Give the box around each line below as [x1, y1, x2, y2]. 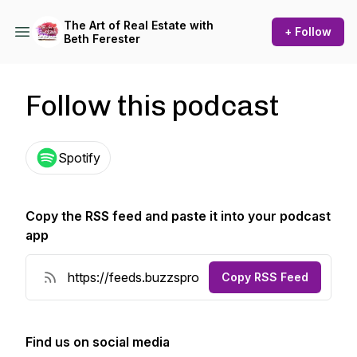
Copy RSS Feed [222, 270, 308, 284]
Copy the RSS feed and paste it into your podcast [25, 208, 331, 224]
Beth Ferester [64, 32, 140, 45]
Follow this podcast [25, 88, 279, 123]
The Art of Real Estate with [64, 18, 214, 32]
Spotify [58, 150, 100, 166]
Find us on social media [25, 334, 170, 350]
